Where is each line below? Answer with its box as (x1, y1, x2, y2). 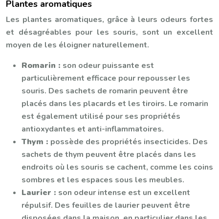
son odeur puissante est (63, 60, 154, 71)
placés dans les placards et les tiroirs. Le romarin (22, 98, 208, 109)
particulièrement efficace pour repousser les (22, 72, 190, 84)
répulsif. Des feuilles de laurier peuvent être (22, 199, 190, 211)
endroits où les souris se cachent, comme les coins (22, 161, 213, 173)
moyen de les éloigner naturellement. (6, 39, 149, 50)
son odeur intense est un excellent (58, 187, 190, 198)
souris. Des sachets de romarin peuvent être (22, 85, 188, 96)
